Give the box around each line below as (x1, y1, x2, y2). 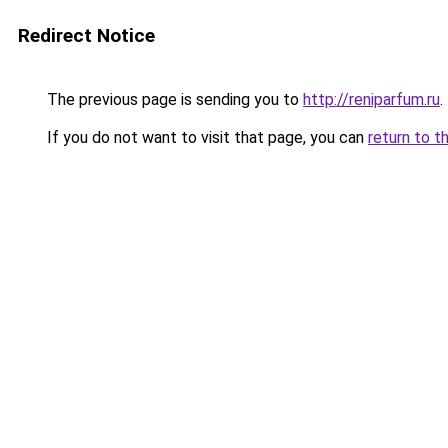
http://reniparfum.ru (303, 90, 440, 109)
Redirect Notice (18, 24, 155, 47)
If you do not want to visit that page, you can (43, 128, 368, 147)
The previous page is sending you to (43, 90, 303, 109)
